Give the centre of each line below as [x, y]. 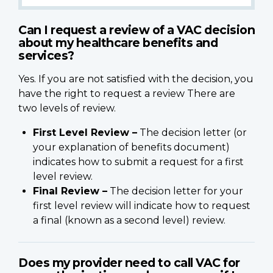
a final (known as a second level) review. [129, 220]
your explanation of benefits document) [131, 147]
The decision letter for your [175, 191]
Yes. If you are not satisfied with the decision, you [136, 79]
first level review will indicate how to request [142, 205]
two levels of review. [67, 108]
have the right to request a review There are [127, 93]
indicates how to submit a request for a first [138, 161]
